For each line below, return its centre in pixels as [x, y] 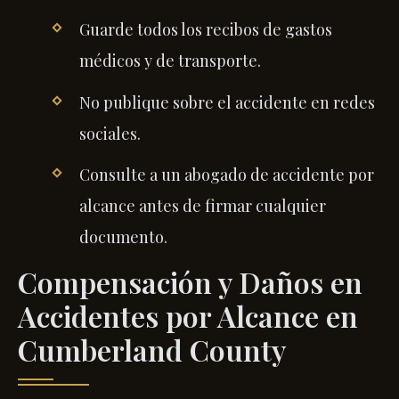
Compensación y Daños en [190, 282]
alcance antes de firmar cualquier [202, 205]
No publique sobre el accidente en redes [227, 102]
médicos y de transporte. [170, 61]
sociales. [110, 133]
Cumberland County [152, 350]
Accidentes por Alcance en [188, 316]
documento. [123, 236]
